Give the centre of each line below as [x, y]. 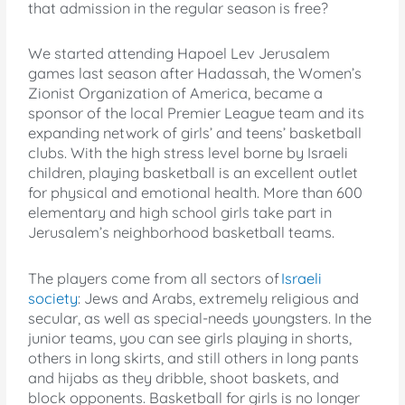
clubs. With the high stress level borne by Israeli [188, 153]
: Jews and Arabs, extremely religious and [219, 299]
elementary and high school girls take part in [180, 213]
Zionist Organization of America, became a [176, 94]
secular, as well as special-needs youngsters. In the [200, 319]
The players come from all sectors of [154, 279]
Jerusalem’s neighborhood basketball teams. [182, 233]
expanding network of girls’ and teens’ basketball [195, 133]
